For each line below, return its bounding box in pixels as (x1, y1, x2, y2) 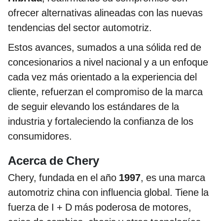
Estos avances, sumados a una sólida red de (8, 41, 201, 53)
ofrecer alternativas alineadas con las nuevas (8, 6, 203, 19)
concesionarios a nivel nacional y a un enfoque (8, 56, 208, 68)
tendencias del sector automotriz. (8, 21, 152, 34)
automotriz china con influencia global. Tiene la (8, 186, 209, 198)
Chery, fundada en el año (8, 171, 119, 184)
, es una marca (141, 171, 205, 184)
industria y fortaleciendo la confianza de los (8, 115, 193, 127)
